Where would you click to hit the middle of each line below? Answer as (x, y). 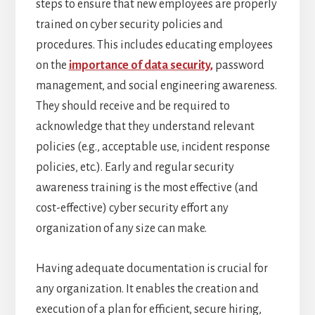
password (238, 66)
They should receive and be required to (133, 107)
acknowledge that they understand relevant (145, 127)
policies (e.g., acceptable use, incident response (153, 147)
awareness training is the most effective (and (147, 188)
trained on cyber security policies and (129, 25)
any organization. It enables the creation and (147, 289)
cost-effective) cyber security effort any (132, 208)
